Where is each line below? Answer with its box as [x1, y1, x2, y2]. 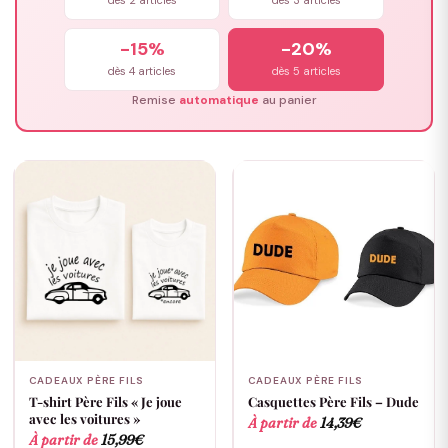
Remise [131, 92, 179, 109]
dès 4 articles [108, 64, 176, 79]
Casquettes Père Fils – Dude [247, 393, 419, 411]
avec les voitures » [28, 410, 140, 428]
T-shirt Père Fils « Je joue [28, 393, 182, 411]
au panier [258, 92, 317, 109]
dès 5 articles [271, 64, 341, 79]
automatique [178, 92, 259, 109]
